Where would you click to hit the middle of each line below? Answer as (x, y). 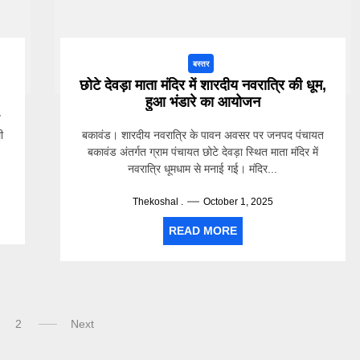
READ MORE (202, 231)
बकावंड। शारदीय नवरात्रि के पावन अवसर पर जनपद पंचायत (202, 135)
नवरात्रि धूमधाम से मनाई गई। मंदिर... (203, 169)
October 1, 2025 (238, 202)
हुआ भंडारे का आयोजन (202, 102)
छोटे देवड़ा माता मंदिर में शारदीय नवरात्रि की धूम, (202, 85)
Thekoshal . (157, 202)
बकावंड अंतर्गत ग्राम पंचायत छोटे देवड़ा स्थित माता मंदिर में (202, 152)
